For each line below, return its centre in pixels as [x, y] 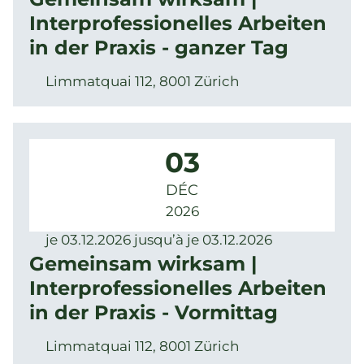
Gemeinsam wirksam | [143, 264]
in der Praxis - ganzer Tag [159, 48]
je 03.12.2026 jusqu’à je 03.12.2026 [159, 240]
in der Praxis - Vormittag [154, 312]
